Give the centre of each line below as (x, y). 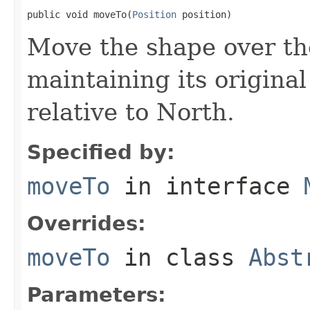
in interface (207, 186)
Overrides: (86, 223)
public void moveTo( (80, 14)
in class (179, 257)
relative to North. (131, 112)
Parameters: (97, 294)
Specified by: (101, 152)
